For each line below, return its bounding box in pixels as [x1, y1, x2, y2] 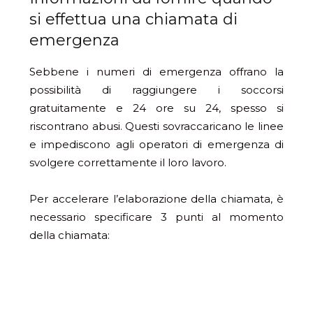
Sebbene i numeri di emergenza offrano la [29, 65, 284, 78]
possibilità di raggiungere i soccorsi [29, 83, 284, 96]
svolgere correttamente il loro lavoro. [29, 156, 226, 169]
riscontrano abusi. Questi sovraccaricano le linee [29, 119, 284, 133]
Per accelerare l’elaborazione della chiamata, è [29, 192, 284, 205]
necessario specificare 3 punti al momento [29, 210, 284, 224]
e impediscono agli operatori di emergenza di [29, 138, 284, 151]
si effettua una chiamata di [29, 10, 238, 29]
